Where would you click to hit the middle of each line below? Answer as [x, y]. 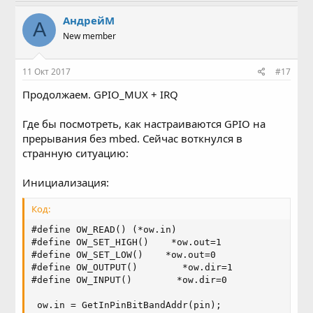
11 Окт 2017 [47, 72]
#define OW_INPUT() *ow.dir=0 [130, 280]
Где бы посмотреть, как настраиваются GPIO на [144, 124]
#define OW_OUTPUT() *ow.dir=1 [132, 268]
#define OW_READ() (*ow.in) [104, 230]
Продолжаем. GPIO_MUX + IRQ [101, 94]
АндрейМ [89, 20]
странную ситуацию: [76, 153]
